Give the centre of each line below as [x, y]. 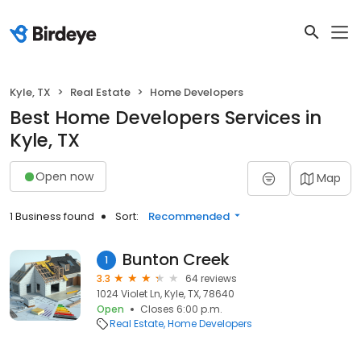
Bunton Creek [176, 259]
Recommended [189, 216]
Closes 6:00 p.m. [181, 309]
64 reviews [211, 278]
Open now [64, 176]
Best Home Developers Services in [166, 118]
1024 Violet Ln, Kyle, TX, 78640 [166, 294]
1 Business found [52, 216]
